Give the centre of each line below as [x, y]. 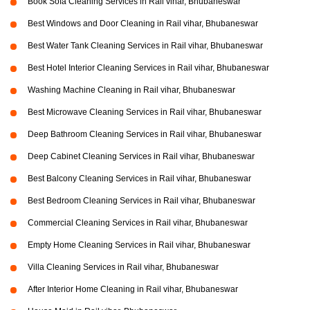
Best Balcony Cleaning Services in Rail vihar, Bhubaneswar [139, 179]
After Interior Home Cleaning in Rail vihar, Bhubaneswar [133, 290]
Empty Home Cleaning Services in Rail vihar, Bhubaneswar [139, 245]
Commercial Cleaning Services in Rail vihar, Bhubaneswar [138, 223]
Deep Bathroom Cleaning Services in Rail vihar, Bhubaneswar [145, 135]
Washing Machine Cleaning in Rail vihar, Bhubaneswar [131, 90]
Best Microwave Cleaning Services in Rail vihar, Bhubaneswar [145, 112]
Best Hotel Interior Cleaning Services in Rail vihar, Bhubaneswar [148, 68]
